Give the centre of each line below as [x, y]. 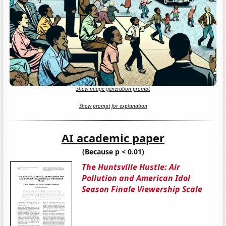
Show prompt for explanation [113, 106]
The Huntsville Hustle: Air [131, 167]
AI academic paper [113, 137]
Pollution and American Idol [136, 178]
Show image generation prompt [113, 89]
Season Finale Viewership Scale [142, 189]
